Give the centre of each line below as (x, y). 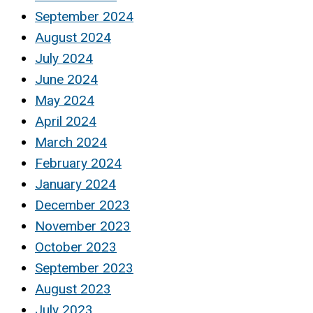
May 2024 (65, 100)
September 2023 (84, 268)
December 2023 (82, 205)
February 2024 (78, 163)
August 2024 (73, 37)
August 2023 (73, 289)
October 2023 (76, 247)
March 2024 (71, 142)
